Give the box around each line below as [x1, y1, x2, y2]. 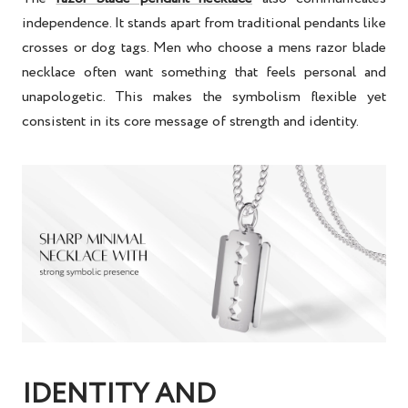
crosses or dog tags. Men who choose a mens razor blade [22, 36, 386, 58]
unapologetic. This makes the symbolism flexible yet [22, 86, 386, 107]
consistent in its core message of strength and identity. [22, 110, 359, 132]
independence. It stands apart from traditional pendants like [22, 12, 386, 34]
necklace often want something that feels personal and [22, 61, 386, 83]
